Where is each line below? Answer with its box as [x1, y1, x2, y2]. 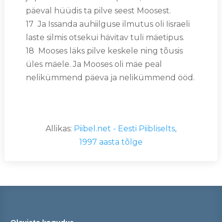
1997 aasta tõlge [79, 137, 143, 147]
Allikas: [45, 124, 74, 133]
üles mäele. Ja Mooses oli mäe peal [25, 59, 162, 69]
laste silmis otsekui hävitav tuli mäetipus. [25, 32, 184, 42]
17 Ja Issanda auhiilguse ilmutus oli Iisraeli [25, 19, 190, 29]
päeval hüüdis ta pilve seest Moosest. [25, 5, 171, 15]
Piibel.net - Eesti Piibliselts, [73, 124, 176, 133]
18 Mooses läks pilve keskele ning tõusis [25, 46, 183, 55]
